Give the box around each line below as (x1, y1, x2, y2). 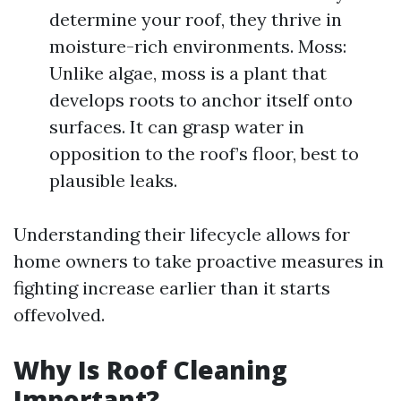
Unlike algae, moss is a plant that (49, 62, 327, 84)
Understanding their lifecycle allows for (13, 223, 350, 245)
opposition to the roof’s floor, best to (49, 142, 359, 165)
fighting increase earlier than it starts (13, 277, 330, 299)
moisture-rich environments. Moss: (49, 35, 346, 57)
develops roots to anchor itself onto (49, 89, 353, 111)
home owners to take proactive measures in (13, 250, 384, 272)
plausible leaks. (49, 169, 177, 192)
